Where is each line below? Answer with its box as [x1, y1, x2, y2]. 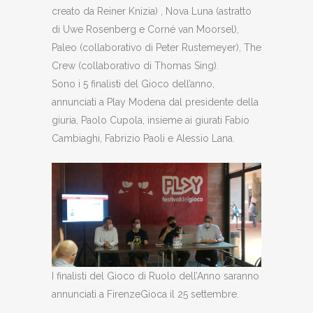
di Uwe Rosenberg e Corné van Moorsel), [52, 24, 239, 35]
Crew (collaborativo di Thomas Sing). [52, 60, 219, 71]
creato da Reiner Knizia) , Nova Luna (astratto [52, 6, 252, 17]
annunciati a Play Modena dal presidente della [52, 96, 259, 108]
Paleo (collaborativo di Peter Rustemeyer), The [52, 42, 261, 53]
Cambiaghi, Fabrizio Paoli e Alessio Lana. [52, 133, 235, 144]
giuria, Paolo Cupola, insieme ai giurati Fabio [52, 115, 249, 126]
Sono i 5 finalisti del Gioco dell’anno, [52, 78, 214, 89]
